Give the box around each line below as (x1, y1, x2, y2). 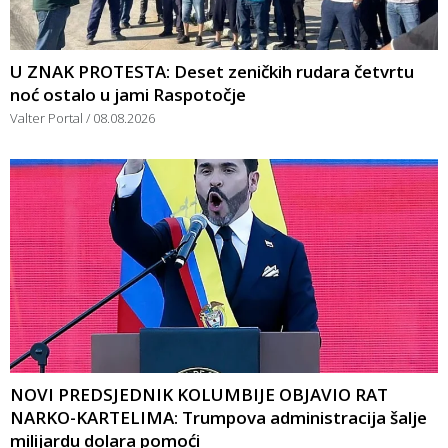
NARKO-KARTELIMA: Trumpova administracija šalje (10, 405, 427, 429)
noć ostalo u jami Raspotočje (10, 82, 246, 106)
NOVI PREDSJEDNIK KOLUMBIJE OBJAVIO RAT (10, 382, 388, 406)
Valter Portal (10, 108, 86, 127)
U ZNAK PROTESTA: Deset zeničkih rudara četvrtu (10, 59, 414, 83)
